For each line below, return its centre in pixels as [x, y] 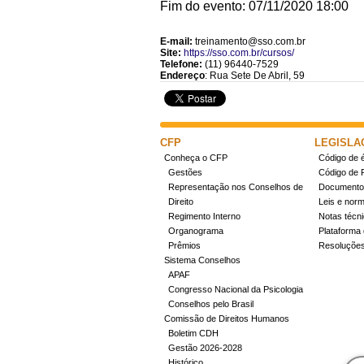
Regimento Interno [204, 216]
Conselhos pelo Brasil [211, 303]
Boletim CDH [193, 333]
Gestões [185, 172]
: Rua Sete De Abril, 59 [255, 75]
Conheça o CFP [196, 157]
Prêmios [184, 245]
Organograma [196, 230]
